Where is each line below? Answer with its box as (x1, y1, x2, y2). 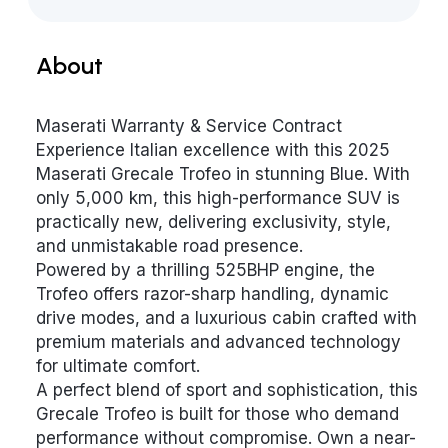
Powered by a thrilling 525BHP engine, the (36, 260, 375, 280)
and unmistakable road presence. (36, 236, 303, 256)
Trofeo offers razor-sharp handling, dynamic (36, 284, 389, 304)
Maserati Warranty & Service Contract (36, 116, 342, 136)
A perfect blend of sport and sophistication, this (36, 380, 418, 400)
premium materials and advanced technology (36, 332, 401, 352)
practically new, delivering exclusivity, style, (36, 212, 391, 232)
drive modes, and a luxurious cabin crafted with (36, 308, 417, 328)
